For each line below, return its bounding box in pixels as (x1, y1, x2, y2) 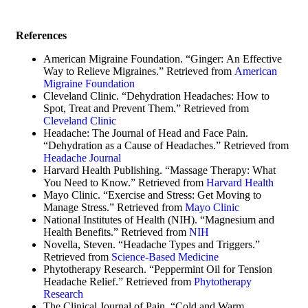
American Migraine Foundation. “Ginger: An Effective (43, 53, 282, 65)
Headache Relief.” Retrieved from (43, 276, 191, 288)
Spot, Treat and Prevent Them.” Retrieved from (43, 102, 249, 115)
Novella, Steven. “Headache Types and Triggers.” (43, 239, 260, 251)
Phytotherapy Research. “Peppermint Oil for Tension (43, 263, 272, 276)
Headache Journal (43, 152, 121, 164)
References (16, 30, 67, 42)
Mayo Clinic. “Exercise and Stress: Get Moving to (43, 189, 261, 201)
